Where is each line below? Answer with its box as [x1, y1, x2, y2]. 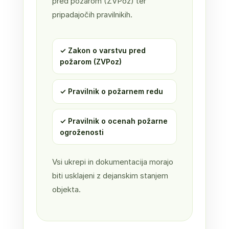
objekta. [52, 185, 81, 194]
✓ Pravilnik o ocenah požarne [59, 117, 168, 125]
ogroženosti [59, 128, 104, 136]
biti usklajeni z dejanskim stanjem [52, 171, 168, 180]
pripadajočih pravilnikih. [52, 10, 132, 19]
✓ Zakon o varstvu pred [59, 46, 146, 55]
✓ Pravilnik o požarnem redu [59, 87, 163, 96]
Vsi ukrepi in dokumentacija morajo [52, 157, 173, 167]
